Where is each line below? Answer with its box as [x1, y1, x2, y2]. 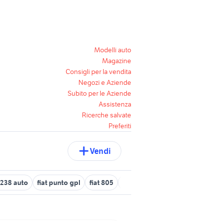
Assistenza [99, 100, 131, 109]
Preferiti [109, 121, 131, 130]
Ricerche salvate [82, 110, 131, 119]
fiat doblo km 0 [122, 178, 171, 187]
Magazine [102, 56, 131, 65]
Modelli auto [94, 45, 131, 54]
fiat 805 [89, 178, 113, 187]
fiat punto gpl [37, 178, 80, 187]
